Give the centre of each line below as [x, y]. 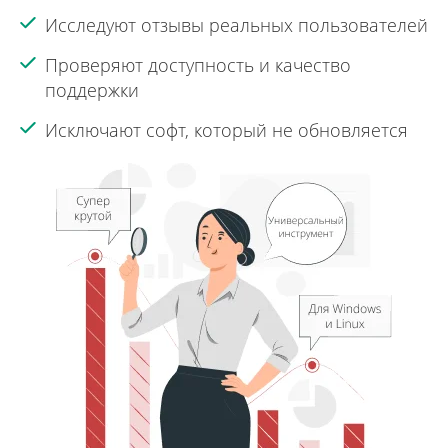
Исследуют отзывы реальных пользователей [236, 25]
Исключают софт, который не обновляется [226, 130]
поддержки [92, 90]
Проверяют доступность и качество [198, 65]
